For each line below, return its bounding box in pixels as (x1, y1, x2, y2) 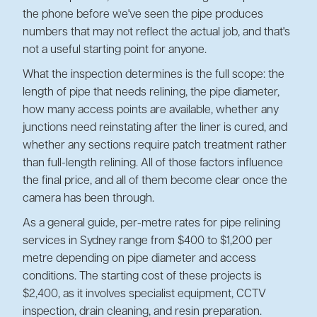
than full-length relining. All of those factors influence (23, 157, 283, 169)
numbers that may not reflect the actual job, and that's (23, 26, 290, 38)
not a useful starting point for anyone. (23, 44, 207, 56)
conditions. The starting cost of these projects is (23, 270, 262, 282)
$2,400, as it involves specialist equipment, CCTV (23, 288, 266, 300)
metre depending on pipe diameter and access (23, 253, 256, 265)
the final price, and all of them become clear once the (23, 175, 287, 187)
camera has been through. (23, 192, 154, 204)
